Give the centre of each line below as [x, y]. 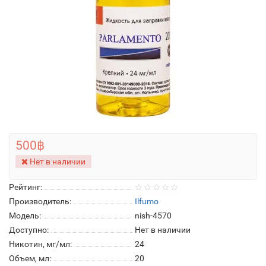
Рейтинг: [26, 187]
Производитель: [40, 201]
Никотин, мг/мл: [40, 244]
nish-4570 [153, 216]
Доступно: [29, 230]
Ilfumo [147, 201]
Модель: [25, 216]
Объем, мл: [30, 258]
